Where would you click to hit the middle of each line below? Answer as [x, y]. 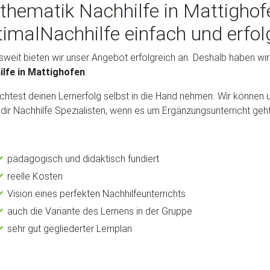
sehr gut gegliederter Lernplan [70, 228]
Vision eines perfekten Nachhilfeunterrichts [96, 193]
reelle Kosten [35, 176]
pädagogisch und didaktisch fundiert [83, 158]
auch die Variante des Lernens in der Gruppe [100, 211]
